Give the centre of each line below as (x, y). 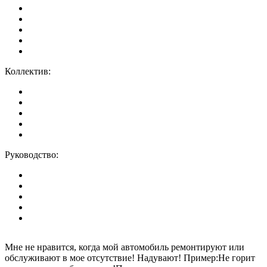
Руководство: (32, 154)
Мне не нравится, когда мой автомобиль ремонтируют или (125, 247)
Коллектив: (28, 71)
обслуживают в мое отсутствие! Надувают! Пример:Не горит (130, 257)
